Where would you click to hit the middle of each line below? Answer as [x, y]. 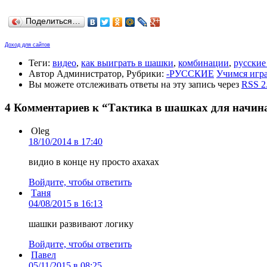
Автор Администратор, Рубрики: [97, 74]
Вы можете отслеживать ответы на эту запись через [135, 85]
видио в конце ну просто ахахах [94, 162]
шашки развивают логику [81, 223]
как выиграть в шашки [127, 63]
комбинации [204, 63]
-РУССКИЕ [190, 74]
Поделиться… [53, 21]
